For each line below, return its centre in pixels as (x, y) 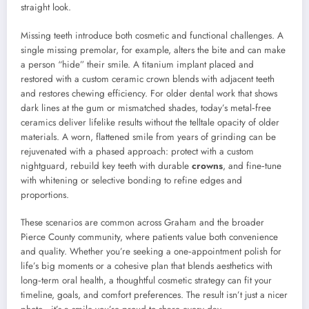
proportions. (45, 195)
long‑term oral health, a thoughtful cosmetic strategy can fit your (146, 280)
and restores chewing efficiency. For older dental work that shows (149, 93)
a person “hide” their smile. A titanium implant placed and (137, 64)
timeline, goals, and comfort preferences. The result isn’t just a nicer (154, 295)
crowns (207, 166)
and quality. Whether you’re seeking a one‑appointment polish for (151, 251)
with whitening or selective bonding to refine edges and (131, 180)
